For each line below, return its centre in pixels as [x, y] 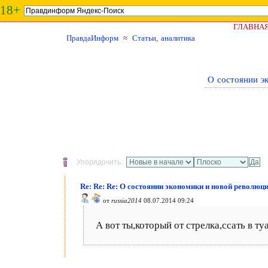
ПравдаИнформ [92, 38]
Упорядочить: [100, 162]
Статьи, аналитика [164, 38]
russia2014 [127, 200]
